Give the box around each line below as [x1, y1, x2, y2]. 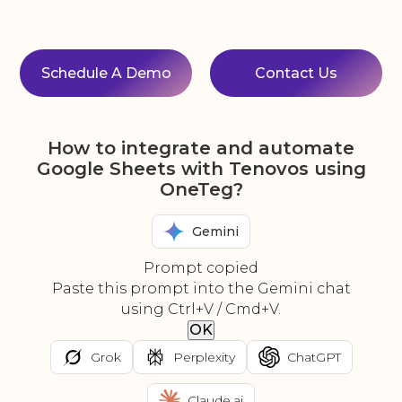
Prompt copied [144, 259, 258, 277]
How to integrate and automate [48, 137, 354, 160]
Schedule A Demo [40, 65, 171, 83]
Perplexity [172, 348, 235, 365]
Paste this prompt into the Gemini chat [51, 280, 351, 298]
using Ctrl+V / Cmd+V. [121, 301, 281, 319]
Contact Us [255, 65, 337, 83]
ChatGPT [286, 348, 341, 365]
